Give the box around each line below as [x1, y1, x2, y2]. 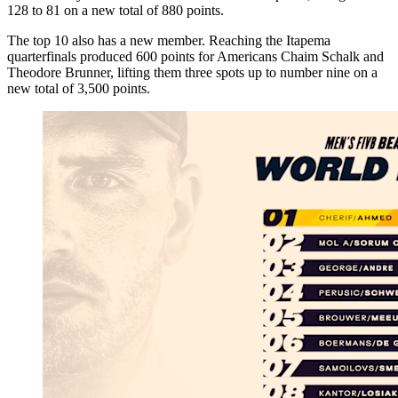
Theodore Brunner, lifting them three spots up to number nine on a [7, 64, 378, 80]
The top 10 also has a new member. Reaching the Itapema [7, 32, 330, 48]
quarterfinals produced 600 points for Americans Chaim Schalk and [7, 48, 384, 64]
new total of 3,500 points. [7, 80, 150, 96]
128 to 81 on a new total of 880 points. [7, 2, 224, 18]
